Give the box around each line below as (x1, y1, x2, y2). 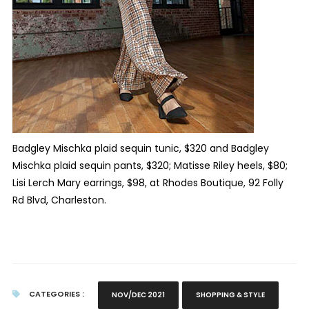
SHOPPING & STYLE (195, 290, 265, 300)
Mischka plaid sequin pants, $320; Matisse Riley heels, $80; (12, 159, 288, 172)
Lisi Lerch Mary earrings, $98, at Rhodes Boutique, (12, 176, 248, 190)
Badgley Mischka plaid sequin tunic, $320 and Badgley (12, 141, 269, 155)
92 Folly (248, 176, 283, 190)
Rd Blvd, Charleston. (12, 193, 106, 207)
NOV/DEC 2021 (111, 290, 165, 300)
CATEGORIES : (26, 288, 84, 299)
